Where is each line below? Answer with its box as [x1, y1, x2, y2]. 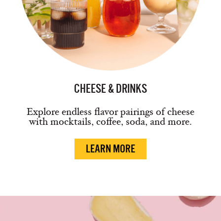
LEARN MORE [86, 143, 135, 155]
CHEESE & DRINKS [74, 82, 147, 95]
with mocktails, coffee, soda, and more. [29, 115, 192, 128]
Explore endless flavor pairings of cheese [27, 106, 194, 118]
